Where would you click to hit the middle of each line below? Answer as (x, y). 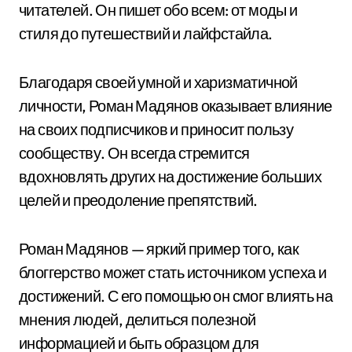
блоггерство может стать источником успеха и (173, 272)
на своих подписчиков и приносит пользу (156, 129)
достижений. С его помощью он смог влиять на (176, 296)
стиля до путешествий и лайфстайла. (146, 33)
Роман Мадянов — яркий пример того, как (159, 249)
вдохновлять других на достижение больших (170, 176)
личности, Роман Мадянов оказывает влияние (176, 106)
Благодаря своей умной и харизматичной (158, 82)
